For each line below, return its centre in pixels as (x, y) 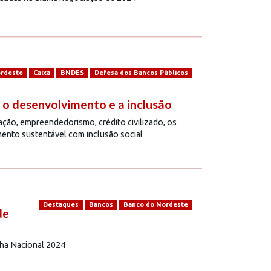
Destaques (60, 205)
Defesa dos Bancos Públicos (141, 73)
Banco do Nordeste (155, 205)
